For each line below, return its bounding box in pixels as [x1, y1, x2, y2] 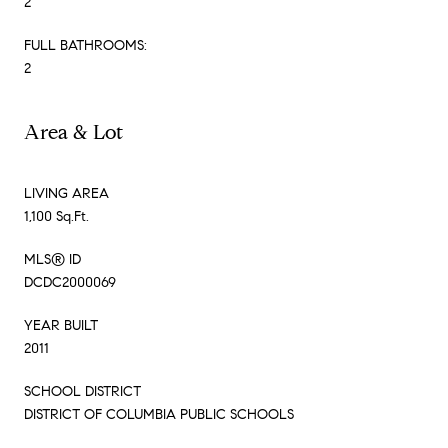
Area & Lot [24, 119, 123, 145]
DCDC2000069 [24, 273, 116, 291]
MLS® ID [24, 250, 81, 268]
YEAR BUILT [24, 316, 98, 334]
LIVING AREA [24, 184, 109, 202]
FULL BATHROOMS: [24, 36, 147, 54]
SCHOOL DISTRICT [24, 382, 141, 400]
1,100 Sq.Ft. [24, 207, 89, 225]
